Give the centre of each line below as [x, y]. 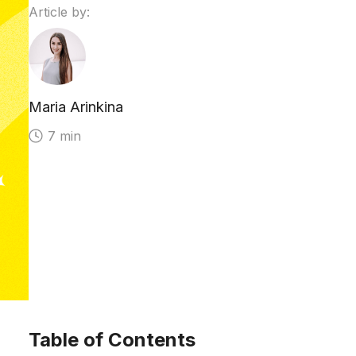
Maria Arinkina [76, 107]
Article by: [59, 12]
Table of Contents [112, 340]
